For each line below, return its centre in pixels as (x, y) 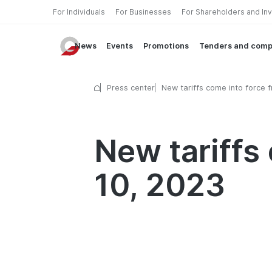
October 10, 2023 (194, 97)
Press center (131, 88)
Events (120, 46)
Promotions (166, 46)
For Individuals (79, 12)
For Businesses (144, 12)
